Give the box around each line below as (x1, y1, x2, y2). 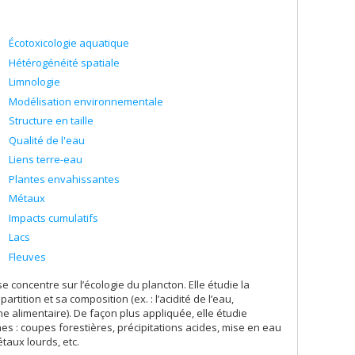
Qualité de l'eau (9, 132, 85, 147)
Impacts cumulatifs (9, 210, 98, 225)
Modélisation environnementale (9, 94, 163, 109)
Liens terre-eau (9, 152, 82, 166)
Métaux (9, 191, 45, 205)
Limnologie (9, 74, 60, 89)
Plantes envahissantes (9, 171, 120, 186)
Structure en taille (9, 113, 94, 128)
